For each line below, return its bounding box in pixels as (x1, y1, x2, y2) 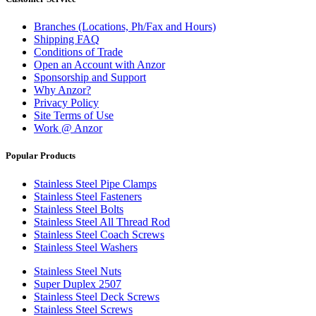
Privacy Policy (34, 97, 99, 109)
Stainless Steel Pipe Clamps (34, 177, 157, 190)
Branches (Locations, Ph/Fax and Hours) (34, 20, 216, 33)
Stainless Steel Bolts (34, 202, 123, 215)
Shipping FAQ (34, 33, 99, 46)
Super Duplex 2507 (34, 277, 121, 290)
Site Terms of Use (34, 109, 114, 122)
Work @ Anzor (34, 122, 102, 135)
